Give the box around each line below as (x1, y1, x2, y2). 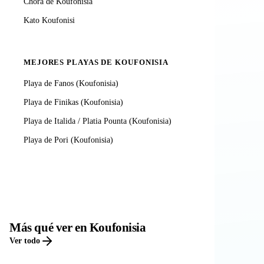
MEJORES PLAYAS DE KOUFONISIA (24, 58, 169, 67)
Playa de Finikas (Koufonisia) (24, 97, 123, 107)
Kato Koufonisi (24, 16, 75, 25)
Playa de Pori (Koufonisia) (24, 136, 113, 145)
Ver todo (9, 236, 40, 246)
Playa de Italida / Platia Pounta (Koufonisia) (24, 117, 171, 126)
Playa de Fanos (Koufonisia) (24, 78, 118, 88)
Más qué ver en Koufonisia (9, 220, 146, 234)
